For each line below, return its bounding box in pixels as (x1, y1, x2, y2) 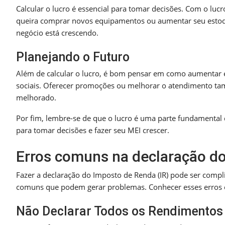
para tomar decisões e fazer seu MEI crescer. (16, 125, 169, 136)
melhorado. (16, 92, 56, 103)
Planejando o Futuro (16, 50, 130, 65)
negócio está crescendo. (16, 28, 98, 38)
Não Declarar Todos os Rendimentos (16, 204, 223, 219)
